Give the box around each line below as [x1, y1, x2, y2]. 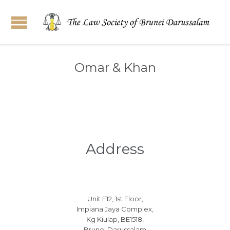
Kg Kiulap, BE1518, [86, 215, 144, 224]
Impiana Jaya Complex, [76, 205, 154, 214]
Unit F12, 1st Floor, [87, 195, 143, 203]
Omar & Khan [74, 60, 156, 75]
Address [86, 140, 144, 158]
